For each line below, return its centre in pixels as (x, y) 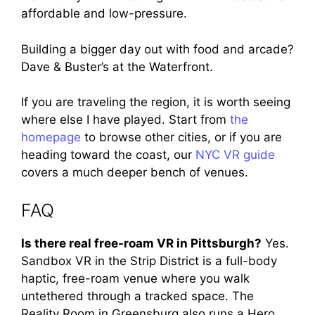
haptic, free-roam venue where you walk (135, 278)
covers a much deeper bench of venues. (135, 172)
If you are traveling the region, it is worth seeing (156, 102)
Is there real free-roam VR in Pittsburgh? (141, 243)
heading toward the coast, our (108, 155)
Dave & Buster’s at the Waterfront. (117, 66)
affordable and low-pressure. (104, 13)
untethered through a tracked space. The (137, 296)
